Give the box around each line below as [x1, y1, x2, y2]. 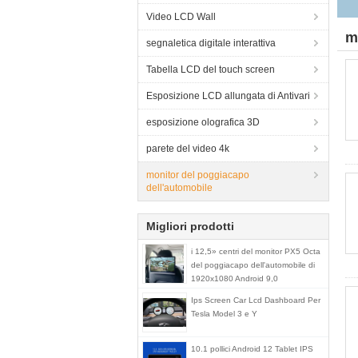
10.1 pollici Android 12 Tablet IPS [191, 344, 313, 353]
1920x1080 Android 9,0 [191, 274, 278, 283]
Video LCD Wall [146, 11, 216, 22]
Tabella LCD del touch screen [146, 64, 275, 75]
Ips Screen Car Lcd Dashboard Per [191, 296, 320, 304]
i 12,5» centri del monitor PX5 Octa [191, 247, 320, 256]
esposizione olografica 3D [146, 117, 260, 128]
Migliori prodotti [146, 220, 234, 233]
